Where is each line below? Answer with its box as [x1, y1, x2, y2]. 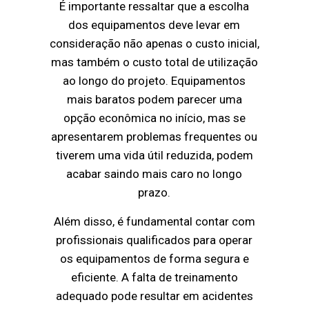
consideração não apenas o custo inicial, [49, 37, 259, 51]
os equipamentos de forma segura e [59, 252, 249, 266]
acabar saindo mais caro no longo [66, 167, 243, 181]
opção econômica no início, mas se [63, 111, 246, 126]
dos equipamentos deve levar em [68, 18, 241, 32]
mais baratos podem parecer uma [66, 92, 242, 107]
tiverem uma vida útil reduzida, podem [55, 148, 253, 163]
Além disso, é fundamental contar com [53, 215, 255, 229]
